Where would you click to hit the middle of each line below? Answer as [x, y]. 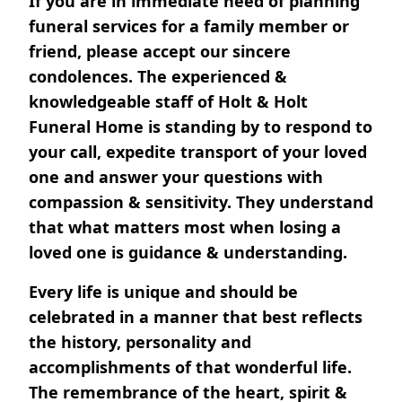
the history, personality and [140, 342]
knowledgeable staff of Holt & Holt [168, 102]
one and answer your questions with [176, 177]
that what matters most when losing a [185, 227]
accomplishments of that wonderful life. [190, 367]
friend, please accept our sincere [160, 52]
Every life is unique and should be [163, 292]
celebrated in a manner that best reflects [196, 317]
